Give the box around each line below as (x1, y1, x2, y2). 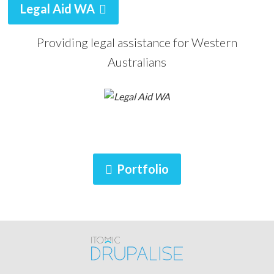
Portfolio (117, 161, 169, 177)
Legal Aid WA (20, 1, 95, 17)
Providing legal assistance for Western (37, 35, 237, 50)
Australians (108, 54, 166, 70)
